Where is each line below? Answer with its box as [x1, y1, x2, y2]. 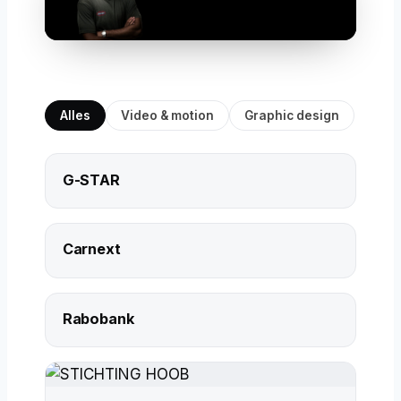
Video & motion [121, 107, 215, 123]
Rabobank [62, 309, 134, 328]
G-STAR [62, 170, 120, 189]
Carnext [62, 240, 121, 259]
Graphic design [244, 107, 340, 123]
